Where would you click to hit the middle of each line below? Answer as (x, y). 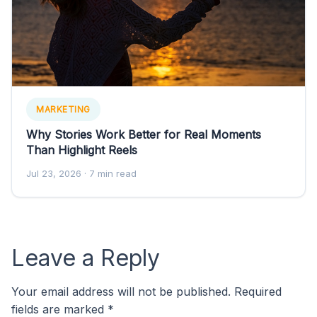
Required (258, 291)
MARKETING (63, 109)
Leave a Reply (86, 258)
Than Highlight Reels (82, 150)
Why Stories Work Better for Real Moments (144, 134)
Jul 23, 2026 (54, 173)
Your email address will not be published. (121, 291)
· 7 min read (109, 173)
